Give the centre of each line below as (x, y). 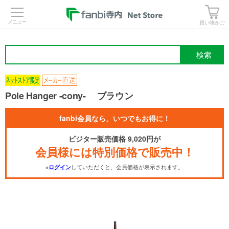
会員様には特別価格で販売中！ (114, 152)
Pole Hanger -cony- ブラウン (69, 96)
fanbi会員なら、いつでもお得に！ (114, 118)
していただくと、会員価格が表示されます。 (127, 167)
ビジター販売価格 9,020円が (114, 139)
